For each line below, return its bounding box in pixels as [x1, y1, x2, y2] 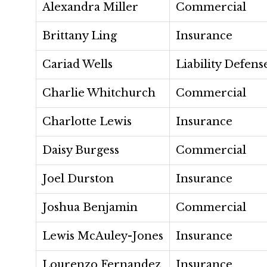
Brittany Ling [42, 29, 117, 42]
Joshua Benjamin [42, 201, 138, 214]
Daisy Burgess [42, 144, 119, 157]
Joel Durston [42, 172, 114, 185]
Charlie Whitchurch [42, 86, 156, 100]
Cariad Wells [42, 58, 113, 71]
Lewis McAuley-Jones [42, 229, 163, 243]
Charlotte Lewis [42, 115, 132, 128]
